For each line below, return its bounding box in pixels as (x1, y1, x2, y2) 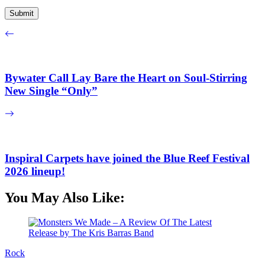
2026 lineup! (5, 164, 65, 177)
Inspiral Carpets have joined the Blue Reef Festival (5, 151, 250, 164)
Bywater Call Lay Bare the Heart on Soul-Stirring (5, 72, 247, 85)
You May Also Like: (5, 189, 125, 205)
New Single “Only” (5, 85, 98, 98)
